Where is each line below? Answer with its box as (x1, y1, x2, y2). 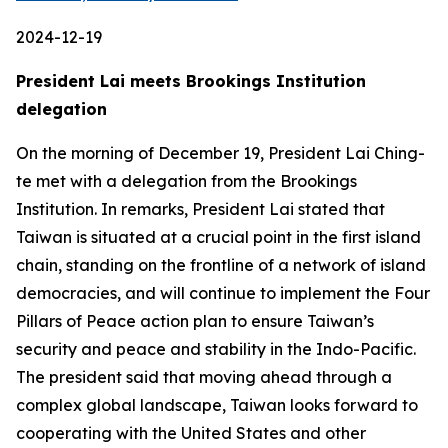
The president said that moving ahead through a (16, 367, 392, 387)
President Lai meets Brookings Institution (16, 71, 366, 91)
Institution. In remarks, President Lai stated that (16, 199, 385, 219)
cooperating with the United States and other (16, 423, 366, 443)
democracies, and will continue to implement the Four (16, 283, 430, 303)
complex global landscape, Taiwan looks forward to (16, 395, 418, 415)
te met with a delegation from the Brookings (16, 171, 357, 191)
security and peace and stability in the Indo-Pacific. (16, 339, 416, 359)
